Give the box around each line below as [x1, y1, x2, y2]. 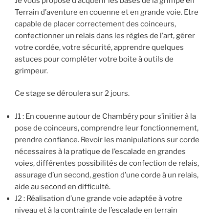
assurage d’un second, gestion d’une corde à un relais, [15, 170, 198, 179]
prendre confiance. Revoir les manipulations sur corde [15, 135, 199, 144]
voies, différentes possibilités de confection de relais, [15, 158, 199, 168]
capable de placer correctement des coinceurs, [15, 19, 176, 28]
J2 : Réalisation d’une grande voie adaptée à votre [15, 194, 182, 203]
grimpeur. [15, 66, 48, 75]
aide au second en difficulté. [15, 182, 110, 191]
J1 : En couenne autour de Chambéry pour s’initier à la [15, 111, 196, 121]
